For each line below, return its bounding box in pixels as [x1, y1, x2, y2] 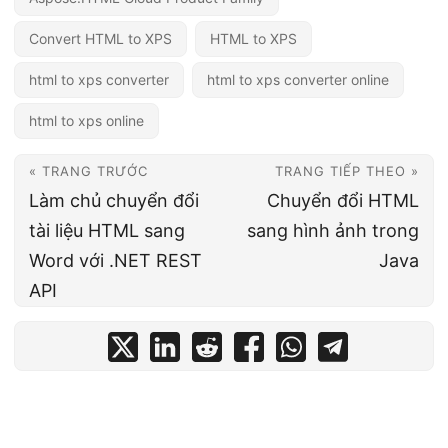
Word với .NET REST [29, 250, 202, 272]
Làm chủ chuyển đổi [29, 190, 199, 212]
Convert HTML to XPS [29, 30, 172, 48]
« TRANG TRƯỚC [29, 163, 148, 180]
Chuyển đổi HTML [267, 190, 419, 212]
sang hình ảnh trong [247, 220, 419, 242]
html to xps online [29, 112, 144, 130]
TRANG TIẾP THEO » [275, 163, 419, 180]
